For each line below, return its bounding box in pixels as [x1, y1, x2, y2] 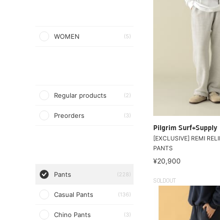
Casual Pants [54, 191, 93, 198]
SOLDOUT [153, 178, 176, 184]
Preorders [54, 111, 84, 119]
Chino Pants [54, 211, 91, 219]
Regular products [54, 91, 107, 99]
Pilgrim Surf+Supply [153, 124, 217, 132]
